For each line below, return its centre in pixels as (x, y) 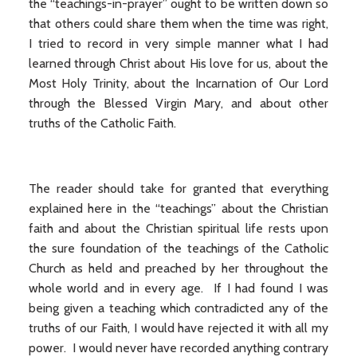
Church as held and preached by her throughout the (178, 268)
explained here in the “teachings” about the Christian (178, 208)
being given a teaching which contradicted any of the (178, 308)
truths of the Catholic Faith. (102, 123)
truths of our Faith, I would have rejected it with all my (178, 328)
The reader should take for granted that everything (178, 188)
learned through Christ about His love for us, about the (178, 63)
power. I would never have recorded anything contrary (178, 348)
